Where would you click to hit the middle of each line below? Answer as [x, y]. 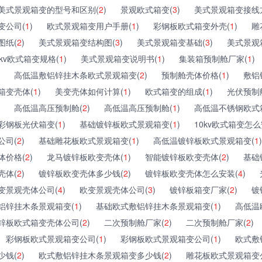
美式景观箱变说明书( [119, 58]
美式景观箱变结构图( [77, 42]
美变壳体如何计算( [89, 91]
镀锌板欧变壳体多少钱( [81, 173]
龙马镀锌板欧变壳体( [85, 156]
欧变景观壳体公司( [114, 189]
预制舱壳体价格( [192, 75]
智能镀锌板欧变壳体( [183, 156]
